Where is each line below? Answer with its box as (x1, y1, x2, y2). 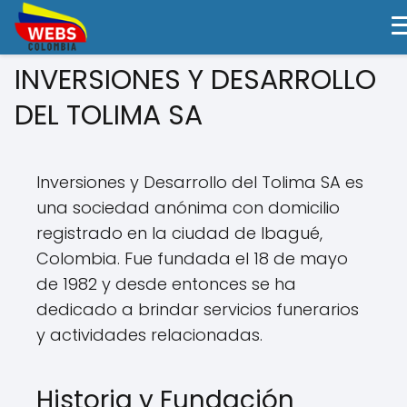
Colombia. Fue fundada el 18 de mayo (36, 247, 348, 270)
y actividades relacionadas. (36, 323, 263, 346)
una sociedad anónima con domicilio (36, 196, 340, 219)
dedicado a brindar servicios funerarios (36, 298, 359, 321)
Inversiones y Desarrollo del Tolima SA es (36, 171, 363, 194)
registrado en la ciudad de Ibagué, (36, 222, 323, 244)
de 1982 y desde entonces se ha (36, 273, 296, 295)
